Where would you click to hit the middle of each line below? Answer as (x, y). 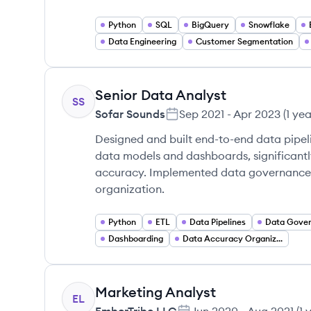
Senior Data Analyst (161, 95)
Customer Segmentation (244, 41)
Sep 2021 (202, 114)
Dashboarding (136, 238)
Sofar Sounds (130, 114)
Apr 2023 (257, 114)
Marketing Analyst (155, 292)
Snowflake (269, 25)
